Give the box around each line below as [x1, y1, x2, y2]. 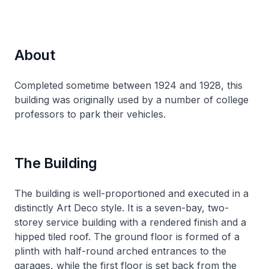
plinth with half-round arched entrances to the [14, 244, 226, 257]
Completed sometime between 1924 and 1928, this [14, 79, 243, 91]
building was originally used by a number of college [14, 93, 249, 106]
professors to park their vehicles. [14, 107, 166, 120]
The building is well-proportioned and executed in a [14, 187, 249, 199]
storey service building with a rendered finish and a [14, 216, 246, 228]
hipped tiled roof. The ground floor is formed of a [14, 230, 240, 243]
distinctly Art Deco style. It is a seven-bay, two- [14, 201, 229, 214]
